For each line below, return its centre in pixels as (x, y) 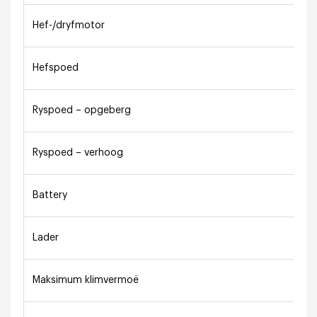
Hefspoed (56, 68)
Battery (50, 195)
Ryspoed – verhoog (78, 152)
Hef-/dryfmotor (69, 25)
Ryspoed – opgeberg (82, 110)
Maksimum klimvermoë (86, 280)
